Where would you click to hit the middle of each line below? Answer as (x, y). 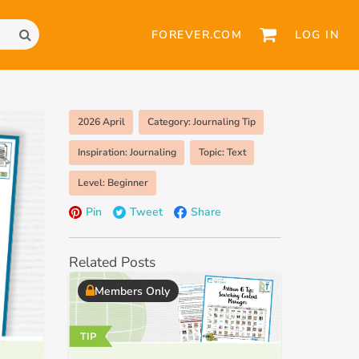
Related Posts (112, 262)
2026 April (101, 121)
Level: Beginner (113, 182)
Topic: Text (222, 152)
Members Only (132, 291)
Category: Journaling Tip (201, 121)
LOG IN (317, 34)
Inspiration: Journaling (127, 152)
